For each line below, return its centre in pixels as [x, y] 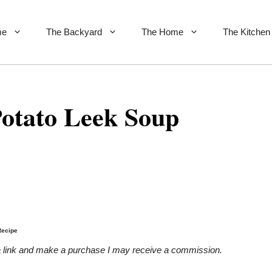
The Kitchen [246, 32]
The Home [162, 32]
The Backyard [74, 32]
